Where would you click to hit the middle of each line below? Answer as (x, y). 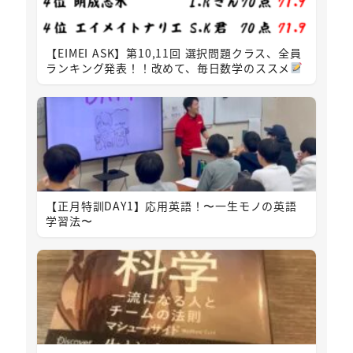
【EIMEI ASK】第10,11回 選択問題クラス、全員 (174, 53)
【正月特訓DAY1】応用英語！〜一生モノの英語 (171, 205)
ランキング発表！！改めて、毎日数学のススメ (168, 68)
